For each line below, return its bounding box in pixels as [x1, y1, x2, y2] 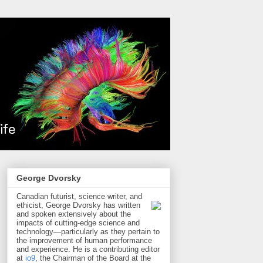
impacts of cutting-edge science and [16, 218, 140, 228]
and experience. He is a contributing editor [16, 245, 160, 254]
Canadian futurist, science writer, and [16, 192, 142, 201]
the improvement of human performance [16, 236, 152, 245]
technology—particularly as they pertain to [16, 227, 160, 237]
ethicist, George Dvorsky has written [16, 201, 140, 210]
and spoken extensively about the [16, 210, 131, 219]
